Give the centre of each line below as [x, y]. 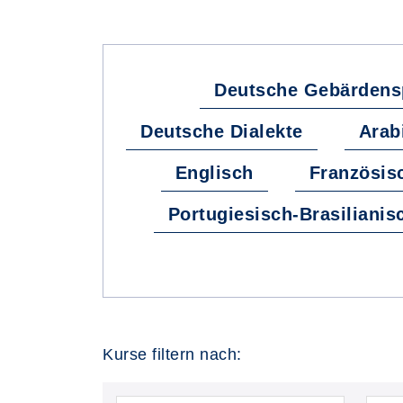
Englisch [214, 173]
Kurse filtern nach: [172, 354]
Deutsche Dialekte [222, 131]
